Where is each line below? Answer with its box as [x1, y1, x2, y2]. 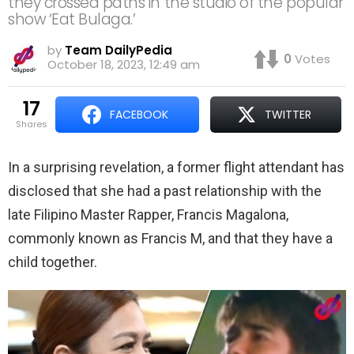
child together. [8, 254, 97, 271]
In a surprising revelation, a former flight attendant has [8, 159, 345, 176]
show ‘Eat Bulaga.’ [8, 9, 136, 31]
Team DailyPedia [65, 42, 172, 59]
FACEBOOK [110, 107, 169, 123]
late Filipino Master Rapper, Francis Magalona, [8, 206, 288, 224]
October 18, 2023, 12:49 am [47, 56, 200, 73]
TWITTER [264, 107, 311, 123]
